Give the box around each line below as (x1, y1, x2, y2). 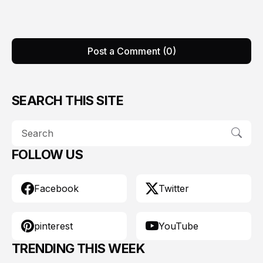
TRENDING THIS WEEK (12, 240, 145, 256)
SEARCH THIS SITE (12, 92, 124, 108)
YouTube (159, 220, 198, 232)
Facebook (34, 182, 79, 194)
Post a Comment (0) (87, 45, 176, 57)
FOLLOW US (12, 146, 83, 162)
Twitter (159, 182, 189, 194)
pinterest (34, 220, 73, 232)
